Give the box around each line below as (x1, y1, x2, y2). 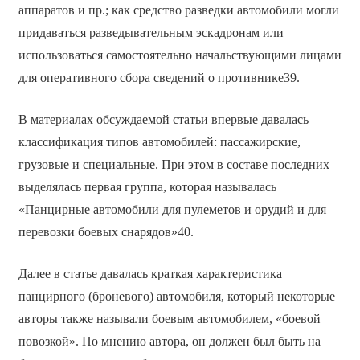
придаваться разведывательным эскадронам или (18, 25, 284, 39)
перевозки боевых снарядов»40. (18, 224, 194, 239)
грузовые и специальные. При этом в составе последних (18, 157, 329, 171)
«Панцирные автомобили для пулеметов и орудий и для (18, 202, 326, 216)
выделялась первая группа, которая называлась (18, 179, 276, 194)
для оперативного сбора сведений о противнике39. (18, 70, 300, 84)
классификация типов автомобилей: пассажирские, (18, 134, 301, 149)
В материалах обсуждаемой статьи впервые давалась (18, 112, 309, 126)
